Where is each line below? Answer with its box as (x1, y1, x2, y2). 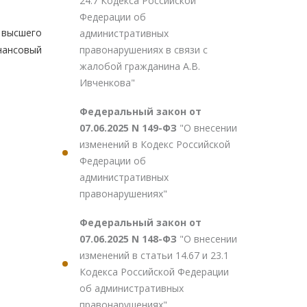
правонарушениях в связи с (79, 43, 208, 56)
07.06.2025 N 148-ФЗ (79, 232, 180, 245)
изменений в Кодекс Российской (79, 138, 230, 151)
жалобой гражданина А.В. (79, 60, 200, 73)
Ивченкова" (79, 76, 135, 89)
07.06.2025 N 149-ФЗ (79, 121, 180, 134)
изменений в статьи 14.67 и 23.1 (79, 249, 229, 262)
